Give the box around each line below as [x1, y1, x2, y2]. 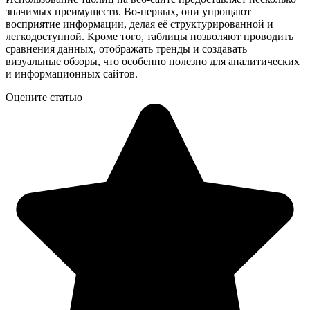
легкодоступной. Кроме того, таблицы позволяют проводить [6, 30, 293, 42]
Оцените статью [6, 91, 82, 103]
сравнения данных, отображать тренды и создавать [6, 42, 247, 55]
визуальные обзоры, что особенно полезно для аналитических [6, 55, 300, 67]
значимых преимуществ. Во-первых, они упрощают [6, 5, 251, 17]
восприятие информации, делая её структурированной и [6, 17, 273, 30]
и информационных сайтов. [6, 67, 138, 80]
